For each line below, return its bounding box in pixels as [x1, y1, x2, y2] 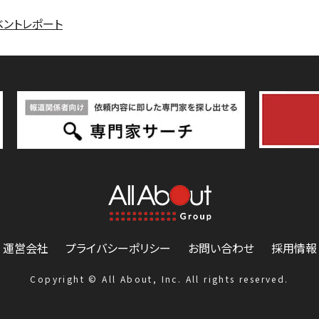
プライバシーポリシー [65, 239, 171, 256]
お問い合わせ [187, 239, 254, 256]
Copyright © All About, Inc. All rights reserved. [30, 272, 289, 285]
